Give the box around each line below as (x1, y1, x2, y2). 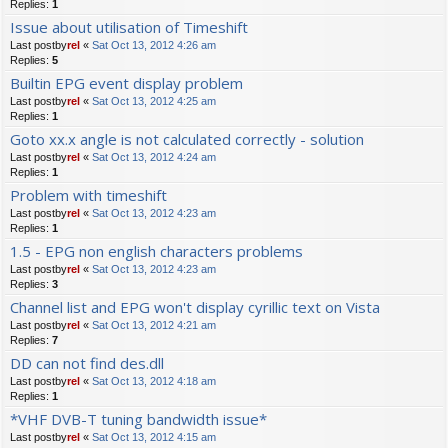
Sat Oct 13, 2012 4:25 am (92, 95, 216, 108)
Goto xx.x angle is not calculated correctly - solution (10, 129, 364, 150)
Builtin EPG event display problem (10, 73, 243, 94)
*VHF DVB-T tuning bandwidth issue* (10, 409, 267, 430)
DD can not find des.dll (10, 353, 164, 374)
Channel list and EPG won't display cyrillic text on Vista (10, 297, 380, 318)
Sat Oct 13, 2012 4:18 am (92, 375, 216, 388)
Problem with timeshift (10, 185, 167, 206)
